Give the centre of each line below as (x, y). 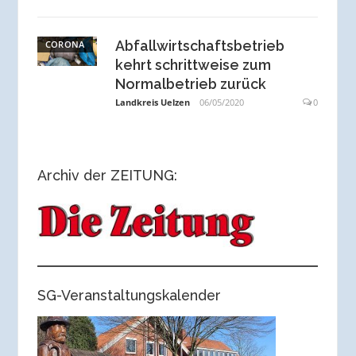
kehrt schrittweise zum (193, 64)
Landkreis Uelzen (153, 103)
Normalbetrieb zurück (191, 83)
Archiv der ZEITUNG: (107, 175)
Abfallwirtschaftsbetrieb (200, 45)
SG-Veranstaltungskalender (129, 295)
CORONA (65, 44)
